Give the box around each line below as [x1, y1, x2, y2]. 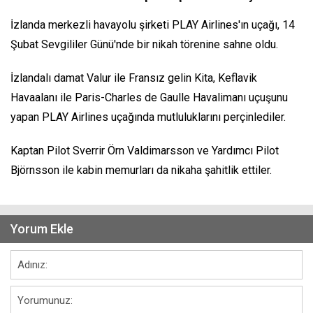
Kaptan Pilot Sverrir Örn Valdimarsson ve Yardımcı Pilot [10, 144, 279, 158]
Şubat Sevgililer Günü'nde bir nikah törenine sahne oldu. [10, 38, 281, 52]
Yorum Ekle [10, 221, 73, 237]
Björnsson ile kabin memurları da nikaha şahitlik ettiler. [10, 163, 272, 177]
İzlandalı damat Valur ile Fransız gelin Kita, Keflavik [10, 71, 257, 85]
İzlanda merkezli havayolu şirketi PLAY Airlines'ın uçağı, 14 [10, 18, 295, 32]
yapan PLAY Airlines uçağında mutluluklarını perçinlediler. [10, 110, 286, 124]
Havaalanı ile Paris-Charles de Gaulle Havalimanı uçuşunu [10, 91, 288, 105]
